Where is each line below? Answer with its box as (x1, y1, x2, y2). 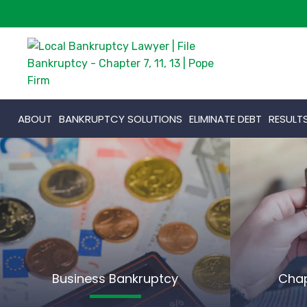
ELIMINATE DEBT (189, 112, 262, 126)
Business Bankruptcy (52, 270, 178, 287)
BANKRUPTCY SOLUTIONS (59, 112, 183, 126)
